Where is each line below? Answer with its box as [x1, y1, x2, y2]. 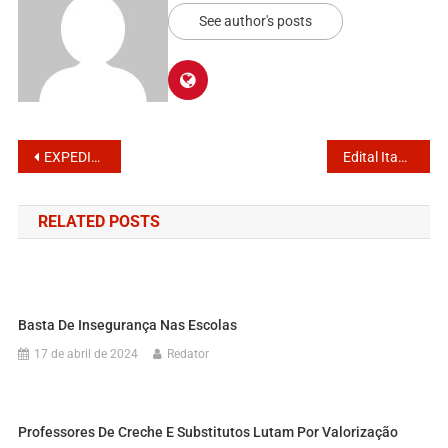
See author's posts [198, 12, 312, 29]
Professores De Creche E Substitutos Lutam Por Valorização [18, 423, 399, 440]
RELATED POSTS [37, 211, 160, 231]
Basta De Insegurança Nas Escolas [18, 316, 238, 333]
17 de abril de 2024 [34, 346, 139, 361]
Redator [167, 346, 210, 361]
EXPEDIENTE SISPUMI [43, 148, 91, 165]
